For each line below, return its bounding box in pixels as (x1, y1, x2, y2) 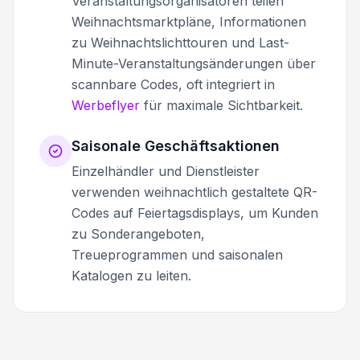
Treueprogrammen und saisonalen (72, 246, 283, 263)
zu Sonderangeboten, (72, 225, 205, 242)
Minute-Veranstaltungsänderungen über (72, 55, 316, 72)
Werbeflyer (72, 96, 140, 113)
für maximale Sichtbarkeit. (140, 96, 303, 113)
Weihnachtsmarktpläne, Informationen (72, 13, 306, 30)
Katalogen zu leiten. (72, 267, 191, 284)
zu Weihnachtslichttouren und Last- (72, 34, 289, 51)
